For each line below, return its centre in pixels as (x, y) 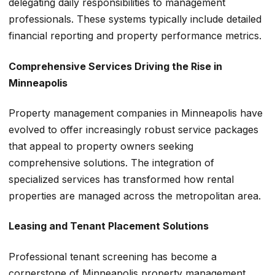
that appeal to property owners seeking (101, 146)
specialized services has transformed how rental (121, 180)
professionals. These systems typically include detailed (135, 19)
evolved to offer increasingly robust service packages (134, 130)
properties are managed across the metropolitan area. (135, 196)
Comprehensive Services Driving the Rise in (115, 66)
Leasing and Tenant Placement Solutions (109, 226)
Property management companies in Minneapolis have (136, 113)
